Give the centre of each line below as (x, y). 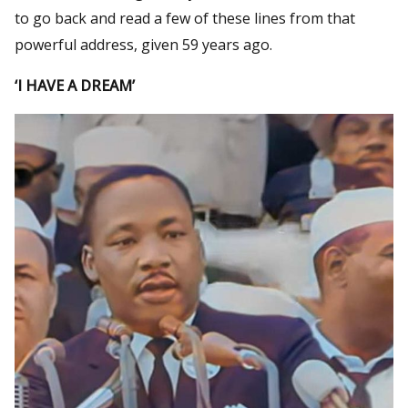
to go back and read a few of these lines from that (185, 18)
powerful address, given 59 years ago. (143, 44)
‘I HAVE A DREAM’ (75, 85)
